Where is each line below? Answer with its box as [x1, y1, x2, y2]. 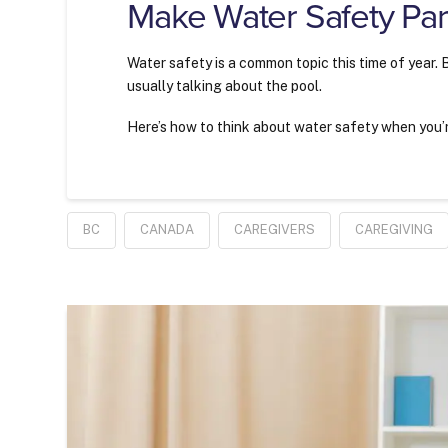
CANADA [140, 221, 195, 237]
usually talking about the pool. [127, 78, 323, 95]
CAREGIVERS [234, 221, 316, 237]
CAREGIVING [355, 221, 434, 237]
